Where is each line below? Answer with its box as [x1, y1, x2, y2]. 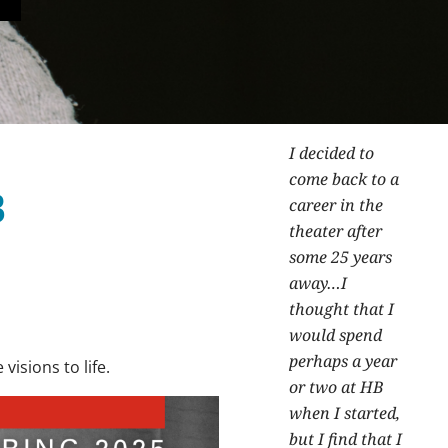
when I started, [289, 402, 400, 424]
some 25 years [289, 246, 392, 268]
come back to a [289, 168, 399, 190]
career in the [289, 194, 383, 216]
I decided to [289, 142, 374, 164]
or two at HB [289, 376, 383, 398]
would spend [289, 324, 382, 346]
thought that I [289, 298, 394, 320]
